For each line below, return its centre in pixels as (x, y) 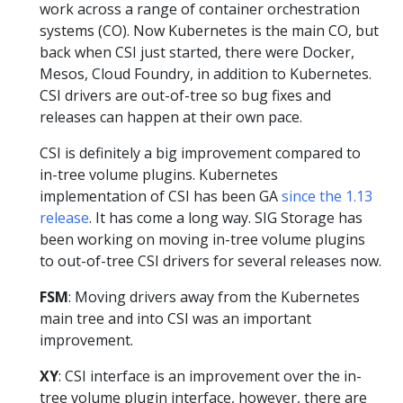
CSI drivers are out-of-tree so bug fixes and (185, 95)
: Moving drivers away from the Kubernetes (214, 296)
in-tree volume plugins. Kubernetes (159, 174)
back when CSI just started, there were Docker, (197, 52)
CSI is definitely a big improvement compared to (200, 152)
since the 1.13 (327, 196)
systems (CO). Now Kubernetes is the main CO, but (209, 30)
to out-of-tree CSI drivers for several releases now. (210, 260)
